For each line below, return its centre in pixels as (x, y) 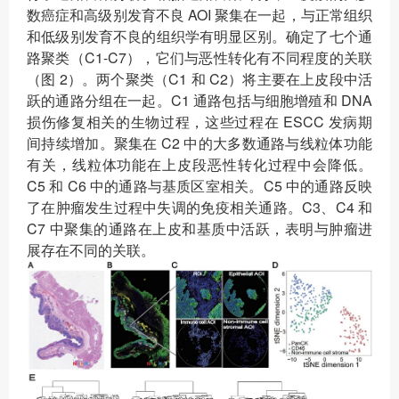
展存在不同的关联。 (91, 250)
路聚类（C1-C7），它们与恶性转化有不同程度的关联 (199, 58)
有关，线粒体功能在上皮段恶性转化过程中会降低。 (199, 165)
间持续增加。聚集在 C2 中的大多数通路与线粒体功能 (199, 143)
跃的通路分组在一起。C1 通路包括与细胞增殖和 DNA (199, 101)
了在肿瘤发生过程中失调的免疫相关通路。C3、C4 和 (199, 208)
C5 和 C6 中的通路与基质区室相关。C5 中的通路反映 (199, 186)
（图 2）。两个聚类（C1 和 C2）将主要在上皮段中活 (199, 79)
